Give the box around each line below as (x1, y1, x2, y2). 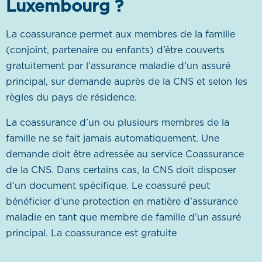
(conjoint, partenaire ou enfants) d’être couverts (6, 46, 225, 55)
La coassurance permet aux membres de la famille (6, 30, 235, 39)
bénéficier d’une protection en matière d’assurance (6, 197, 238, 206)
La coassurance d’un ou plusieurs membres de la (6, 118, 229, 127)
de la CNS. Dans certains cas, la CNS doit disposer (6, 166, 236, 175)
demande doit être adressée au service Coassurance (6, 150, 244, 159)
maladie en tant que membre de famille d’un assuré (6, 213, 241, 222)
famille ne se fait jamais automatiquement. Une (6, 134, 219, 143)
